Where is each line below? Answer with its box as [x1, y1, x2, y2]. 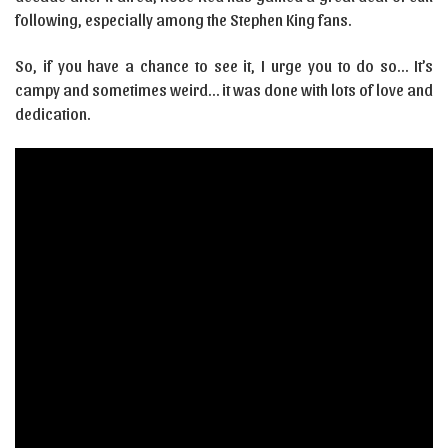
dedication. [15, 104, 91, 123]
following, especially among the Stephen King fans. [15, 10, 352, 29]
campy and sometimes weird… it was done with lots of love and [15, 80, 433, 99]
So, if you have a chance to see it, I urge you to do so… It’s [15, 56, 433, 75]
